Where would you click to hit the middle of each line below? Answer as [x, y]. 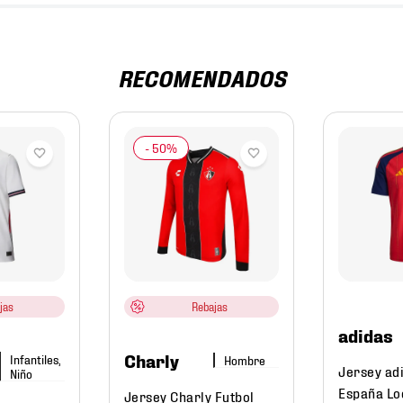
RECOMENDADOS [201, 77]
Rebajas [209, 307]
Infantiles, [36, 359]
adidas [366, 335]
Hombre [245, 360]
